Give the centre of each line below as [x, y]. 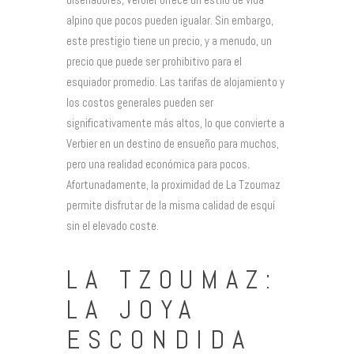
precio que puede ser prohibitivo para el [154, 61]
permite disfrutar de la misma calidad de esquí [171, 205]
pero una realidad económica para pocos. [158, 164]
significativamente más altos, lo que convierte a [175, 122]
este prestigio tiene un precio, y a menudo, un [169, 40]
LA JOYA [133, 310]
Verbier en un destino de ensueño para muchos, [173, 143]
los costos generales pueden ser [140, 102]
